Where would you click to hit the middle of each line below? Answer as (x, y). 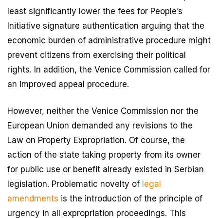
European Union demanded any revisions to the (100, 126)
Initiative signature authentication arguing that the (106, 26)
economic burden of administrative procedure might (109, 41)
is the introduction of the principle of (130, 199)
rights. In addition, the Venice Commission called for (109, 70)
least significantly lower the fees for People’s (95, 11)
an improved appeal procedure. (68, 84)
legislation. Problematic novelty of (75, 184)
